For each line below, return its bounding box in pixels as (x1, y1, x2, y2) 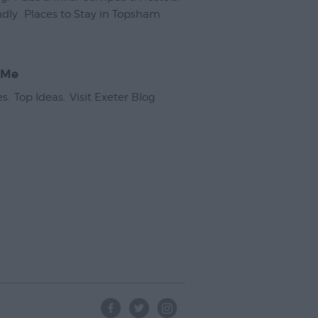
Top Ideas (14, 91, 63, 104)
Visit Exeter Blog (70, 91, 155, 104)
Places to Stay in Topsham (24, 8, 160, 21)
